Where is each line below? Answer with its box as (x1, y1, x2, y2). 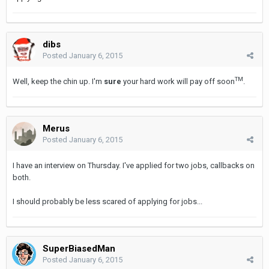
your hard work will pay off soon (121, 76, 235, 86)
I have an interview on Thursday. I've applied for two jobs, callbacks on (13, 160, 255, 170)
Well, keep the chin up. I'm (13, 76, 104, 86)
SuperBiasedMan (43, 243, 115, 254)
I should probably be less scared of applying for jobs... (13, 196, 202, 206)
